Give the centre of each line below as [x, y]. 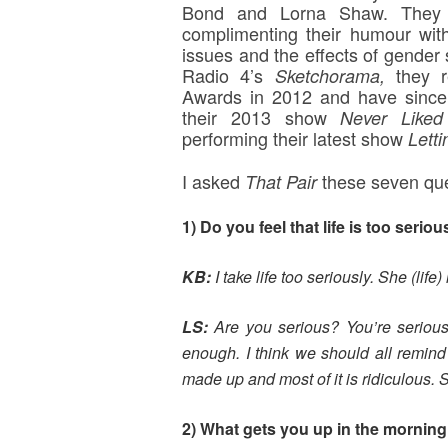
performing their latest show [292, 138]
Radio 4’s [228, 75]
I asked [213, 181]
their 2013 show [261, 117]
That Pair [283, 181]
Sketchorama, [335, 75]
